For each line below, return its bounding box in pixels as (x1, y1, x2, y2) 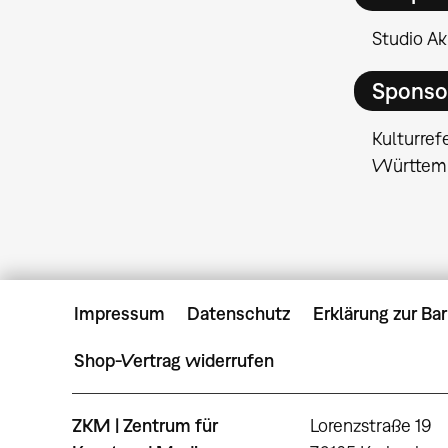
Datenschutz (187, 302, 291, 324)
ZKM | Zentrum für (72, 415, 218, 437)
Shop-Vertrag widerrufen (74, 349, 274, 371)
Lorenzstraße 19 (310, 415, 433, 437)
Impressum (74, 302, 165, 324)
